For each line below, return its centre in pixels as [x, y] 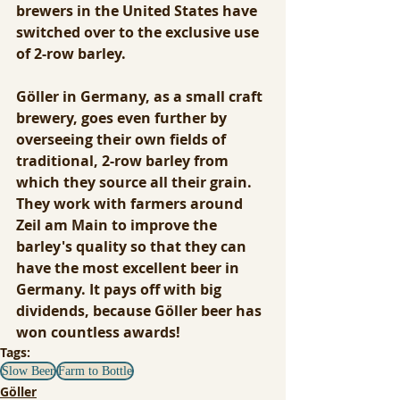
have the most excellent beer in [129, 268]
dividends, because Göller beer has [141, 311]
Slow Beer [28, 371]
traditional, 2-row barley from [124, 161]
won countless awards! [98, 333]
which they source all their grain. [136, 183]
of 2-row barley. [73, 54]
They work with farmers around [131, 204]
